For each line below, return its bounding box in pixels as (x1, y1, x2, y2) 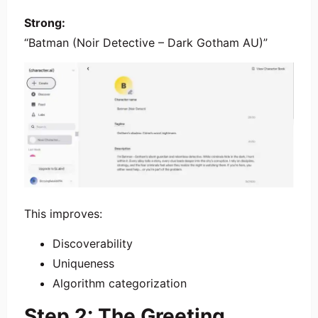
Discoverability (53, 236, 133, 251)
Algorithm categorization (53, 275, 187, 290)
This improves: (24, 206, 102, 221)
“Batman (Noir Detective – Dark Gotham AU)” (24, 35, 268, 50)
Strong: (24, 15, 65, 30)
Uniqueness (53, 256, 114, 270)
